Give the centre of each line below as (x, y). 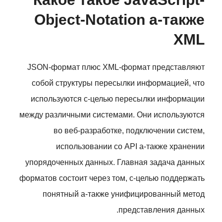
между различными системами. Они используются (112, 115)
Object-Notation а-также (119, 20)
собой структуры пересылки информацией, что (118, 83)
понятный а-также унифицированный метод (124, 194)
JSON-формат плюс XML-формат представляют (116, 67)
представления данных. (162, 210)
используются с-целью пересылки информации (118, 99)
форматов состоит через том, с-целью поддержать (112, 178)
